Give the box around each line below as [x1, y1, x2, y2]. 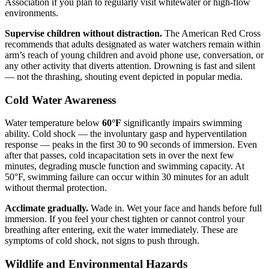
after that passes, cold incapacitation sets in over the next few [5, 150, 234, 161]
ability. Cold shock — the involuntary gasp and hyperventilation [5, 128, 247, 139]
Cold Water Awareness [5, 93, 116, 106]
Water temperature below [5, 118, 102, 128]
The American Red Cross [162, 28, 261, 39]
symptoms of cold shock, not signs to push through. [5, 235, 199, 246]
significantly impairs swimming [121, 118, 242, 128]
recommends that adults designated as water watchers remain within [5, 39, 261, 50]
